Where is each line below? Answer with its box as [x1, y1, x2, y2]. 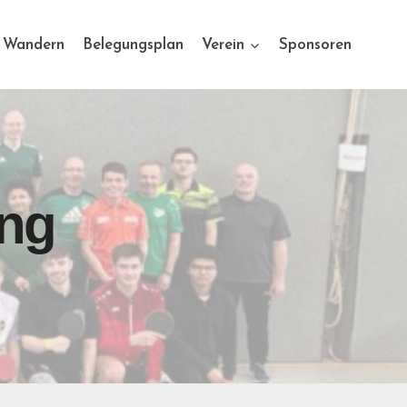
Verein [202, 36, 245, 53]
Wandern [2, 36, 65, 53]
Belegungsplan [83, 36, 184, 53]
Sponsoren [278, 36, 352, 53]
